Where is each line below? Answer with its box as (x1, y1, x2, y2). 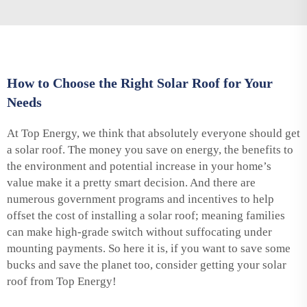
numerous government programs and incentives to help (7, 192, 274, 206)
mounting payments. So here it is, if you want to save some (7, 241, 291, 255)
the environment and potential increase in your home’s (7, 159, 271, 173)
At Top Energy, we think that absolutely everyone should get (7, 126, 300, 140)
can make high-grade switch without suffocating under (7, 225, 272, 238)
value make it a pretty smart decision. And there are (7, 175, 256, 189)
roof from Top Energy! (7, 274, 116, 288)
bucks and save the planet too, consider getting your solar (7, 258, 286, 271)
